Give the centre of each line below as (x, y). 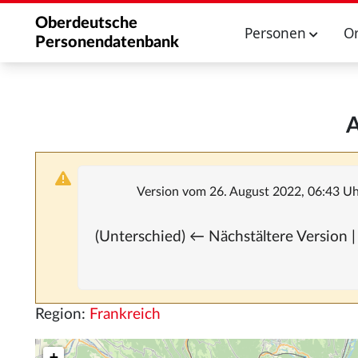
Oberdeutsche (86, 23)
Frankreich (125, 314)
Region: (62, 314)
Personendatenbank (107, 42)
